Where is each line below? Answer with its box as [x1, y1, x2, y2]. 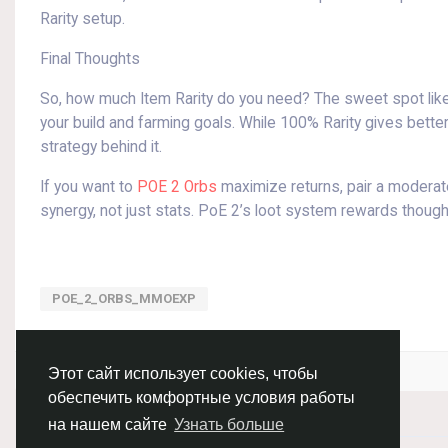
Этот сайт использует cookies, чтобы [48, 365, 318, 383]
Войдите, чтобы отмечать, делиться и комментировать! [30, 364, 374, 379]
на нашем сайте [48, 416, 171, 434]
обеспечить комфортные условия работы [48, 389, 355, 407]
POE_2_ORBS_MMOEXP [52, 291, 196, 306]
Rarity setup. [40, 10, 125, 28]
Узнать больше [174, 416, 285, 434]
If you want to [40, 178, 137, 196]
